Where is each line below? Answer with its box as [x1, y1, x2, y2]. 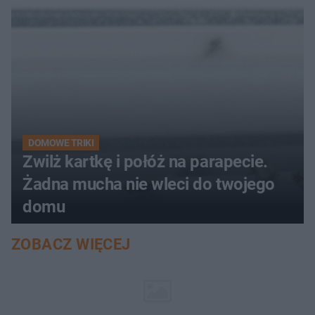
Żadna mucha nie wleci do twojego [22, 174, 275, 195]
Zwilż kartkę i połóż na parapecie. [22, 152, 268, 172]
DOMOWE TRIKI [28, 137, 94, 149]
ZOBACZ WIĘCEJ [11, 236, 131, 254]
